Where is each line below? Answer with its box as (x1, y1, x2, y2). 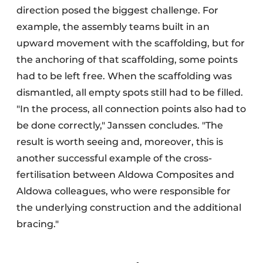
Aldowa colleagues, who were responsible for (16, 186, 231, 197)
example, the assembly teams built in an (16, 21, 210, 33)
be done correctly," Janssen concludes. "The (16, 120, 223, 131)
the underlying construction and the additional (16, 202, 241, 214)
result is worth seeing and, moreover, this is (16, 136, 223, 148)
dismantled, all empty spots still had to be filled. (16, 87, 243, 99)
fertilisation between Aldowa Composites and (16, 169, 234, 181)
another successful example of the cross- (16, 153, 212, 164)
